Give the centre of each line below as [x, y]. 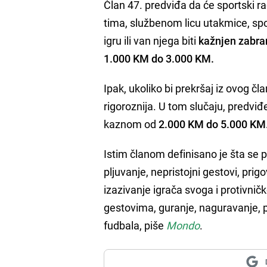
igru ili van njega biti [150, 40]
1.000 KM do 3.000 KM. [159, 58]
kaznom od [130, 124]
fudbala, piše [135, 225]
